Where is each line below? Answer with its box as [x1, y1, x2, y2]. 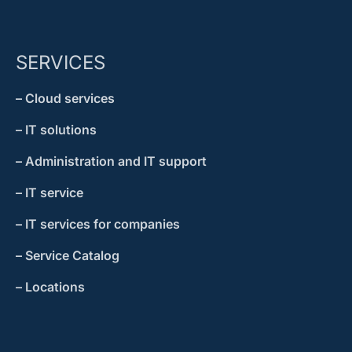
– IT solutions [16, 122, 97, 138]
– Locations [16, 279, 85, 295]
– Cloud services [16, 90, 115, 107]
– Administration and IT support [16, 153, 207, 170]
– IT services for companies [16, 216, 180, 233]
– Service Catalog [16, 247, 119, 264]
